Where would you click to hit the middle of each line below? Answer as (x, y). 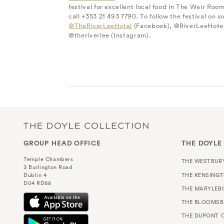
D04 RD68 (37, 183)
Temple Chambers (48, 159)
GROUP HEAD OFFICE (62, 143)
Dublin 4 (35, 175)
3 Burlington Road (48, 167)
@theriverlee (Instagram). (110, 35)
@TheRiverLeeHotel (100, 25)
